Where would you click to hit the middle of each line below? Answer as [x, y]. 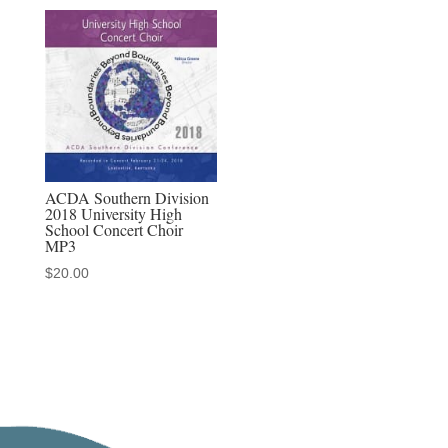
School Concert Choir [113, 229]
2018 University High [113, 213]
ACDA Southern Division [126, 197]
